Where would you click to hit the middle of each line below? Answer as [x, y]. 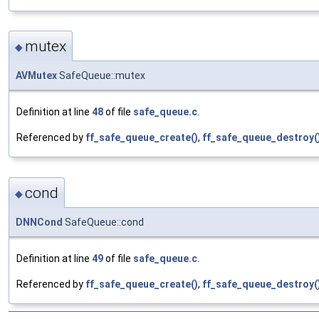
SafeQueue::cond [103, 222]
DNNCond [39, 222]
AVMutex [36, 76]
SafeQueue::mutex [101, 76]
